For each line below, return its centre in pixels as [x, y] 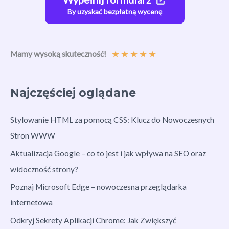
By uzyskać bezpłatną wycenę [114, 12]
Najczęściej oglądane [73, 92]
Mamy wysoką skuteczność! [58, 54]
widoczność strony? [44, 169]
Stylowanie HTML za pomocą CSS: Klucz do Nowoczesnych [112, 119]
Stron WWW [33, 135]
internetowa [31, 203]
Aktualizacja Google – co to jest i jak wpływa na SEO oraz [108, 153]
